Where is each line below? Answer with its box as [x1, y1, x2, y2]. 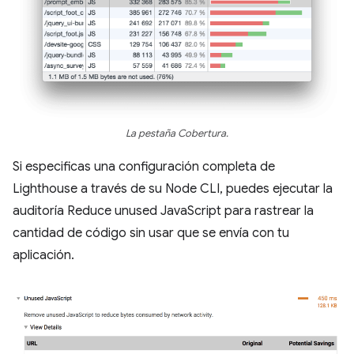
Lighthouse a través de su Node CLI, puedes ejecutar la [13, 181, 333, 198]
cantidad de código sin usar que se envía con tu [13, 225, 289, 242]
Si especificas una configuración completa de [13, 159, 275, 175]
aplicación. [13, 247, 74, 264]
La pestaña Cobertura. [126, 127, 228, 141]
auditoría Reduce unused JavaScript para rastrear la [13, 203, 314, 220]
